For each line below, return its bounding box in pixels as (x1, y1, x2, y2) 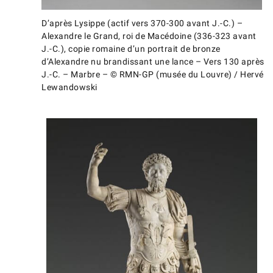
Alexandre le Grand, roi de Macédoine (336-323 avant (41, 30, 257, 41)
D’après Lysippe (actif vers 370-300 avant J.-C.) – (41, 18, 243, 28)
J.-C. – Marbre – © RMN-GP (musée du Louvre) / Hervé (41, 69, 264, 79)
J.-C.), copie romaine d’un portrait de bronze (41, 43, 221, 54)
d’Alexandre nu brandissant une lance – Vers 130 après (41, 56, 264, 66)
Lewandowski (41, 82, 97, 92)
